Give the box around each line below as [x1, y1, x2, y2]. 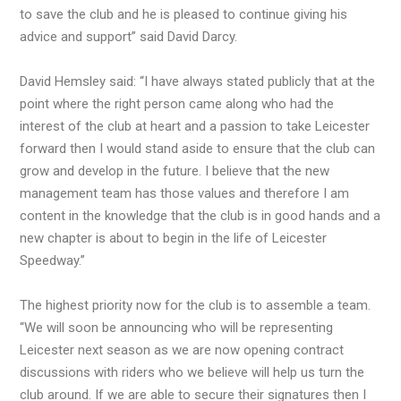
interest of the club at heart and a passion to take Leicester [20, 117, 370, 134]
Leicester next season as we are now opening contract [20, 341, 344, 358]
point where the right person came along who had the [20, 95, 334, 112]
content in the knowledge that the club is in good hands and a [20, 207, 380, 224]
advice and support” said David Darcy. [20, 28, 237, 45]
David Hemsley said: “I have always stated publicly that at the [20, 73, 375, 90]
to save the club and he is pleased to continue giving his [20, 5, 347, 22]
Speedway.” [20, 252, 85, 269]
